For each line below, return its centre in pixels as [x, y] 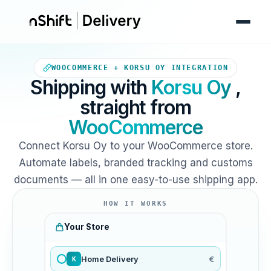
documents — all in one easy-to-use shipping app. [135, 180]
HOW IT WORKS [135, 203]
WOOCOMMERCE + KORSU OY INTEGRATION [140, 68]
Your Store [87, 227]
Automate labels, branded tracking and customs [135, 163]
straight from [135, 107]
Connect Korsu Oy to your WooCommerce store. [135, 146]
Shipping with [91, 87]
